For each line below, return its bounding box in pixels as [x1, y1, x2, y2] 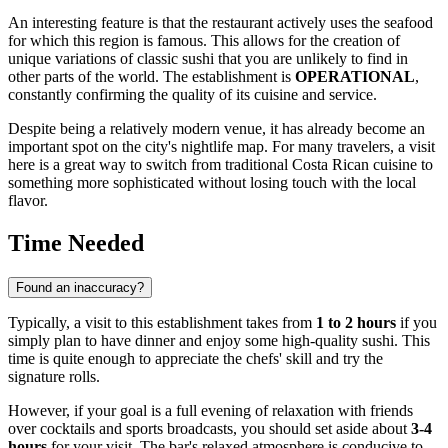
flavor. [8, 192, 48, 210]
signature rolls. [8, 368, 100, 386]
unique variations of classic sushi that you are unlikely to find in [8, 50, 408, 68]
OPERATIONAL [295, 68, 415, 86]
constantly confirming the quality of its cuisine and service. [8, 86, 377, 104]
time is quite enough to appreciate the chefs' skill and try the [8, 350, 383, 368]
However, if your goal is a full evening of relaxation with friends [8, 402, 413, 420]
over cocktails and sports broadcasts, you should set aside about [8, 420, 411, 438]
